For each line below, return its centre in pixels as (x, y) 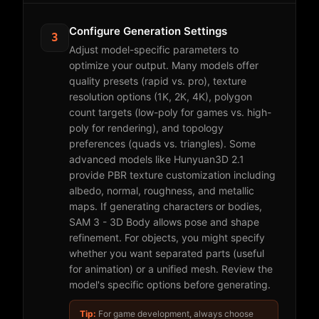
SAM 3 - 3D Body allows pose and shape (164, 222)
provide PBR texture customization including (172, 175)
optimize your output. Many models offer (164, 65)
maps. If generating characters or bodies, (166, 206)
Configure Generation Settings (148, 31)
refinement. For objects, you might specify (167, 237)
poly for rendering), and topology (146, 128)
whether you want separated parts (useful (167, 253)
